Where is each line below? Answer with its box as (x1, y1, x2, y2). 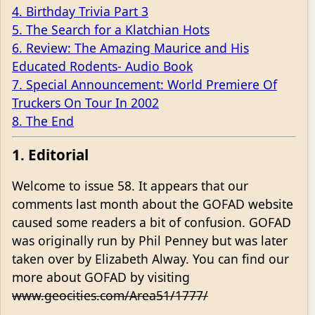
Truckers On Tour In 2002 (12, 94, 159, 111)
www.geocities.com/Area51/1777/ (12, 286, 208, 304)
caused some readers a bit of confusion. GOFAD (12, 213, 291, 231)
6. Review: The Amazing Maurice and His (12, 39, 249, 56)
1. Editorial (12, 144, 89, 165)
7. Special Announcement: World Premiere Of (12, 76, 277, 93)
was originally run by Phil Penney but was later (12, 231, 288, 249)
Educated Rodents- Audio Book (12, 58, 193, 75)
